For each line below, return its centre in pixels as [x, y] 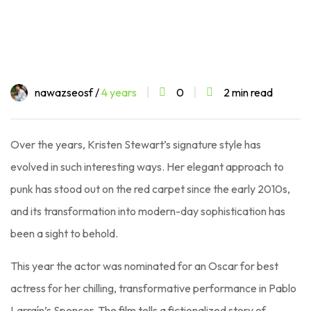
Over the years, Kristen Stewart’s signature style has [136, 144]
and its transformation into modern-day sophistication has [148, 211]
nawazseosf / [68, 92]
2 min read [248, 92]
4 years [119, 92]
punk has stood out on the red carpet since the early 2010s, [150, 188]
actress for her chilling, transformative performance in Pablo [153, 288]
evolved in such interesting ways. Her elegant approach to [147, 166]
